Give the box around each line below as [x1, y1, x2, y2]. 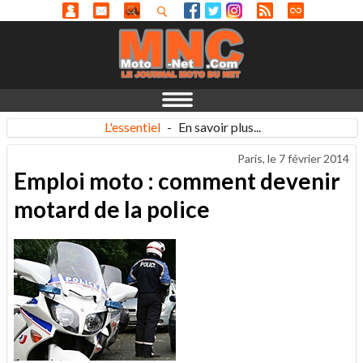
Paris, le [237, 152, 279, 165]
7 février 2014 [279, 152, 349, 165]
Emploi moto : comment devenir [14, 166, 340, 194]
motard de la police [14, 194, 210, 223]
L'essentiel [104, 119, 160, 135]
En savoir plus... [177, 119, 261, 135]
